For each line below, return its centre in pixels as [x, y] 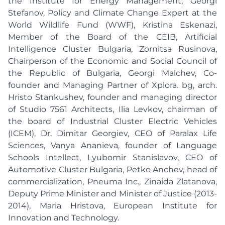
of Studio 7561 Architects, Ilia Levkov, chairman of [113, 109]
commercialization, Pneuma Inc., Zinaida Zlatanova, [113, 182]
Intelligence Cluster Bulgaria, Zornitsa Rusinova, [113, 49]
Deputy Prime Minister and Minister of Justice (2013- [113, 194]
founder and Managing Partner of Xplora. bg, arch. [113, 85]
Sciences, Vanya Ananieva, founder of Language [113, 145]
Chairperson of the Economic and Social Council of [113, 61]
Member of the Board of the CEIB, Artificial [113, 37]
